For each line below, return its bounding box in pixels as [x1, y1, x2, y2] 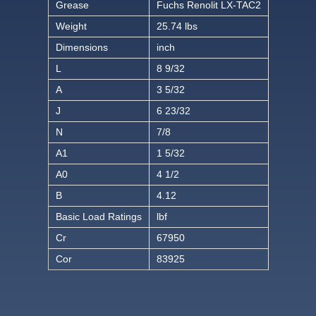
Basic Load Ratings [55, 211, 142, 223]
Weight [55, 20, 87, 32]
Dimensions [55, 42, 108, 54]
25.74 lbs [156, 20, 197, 32]
